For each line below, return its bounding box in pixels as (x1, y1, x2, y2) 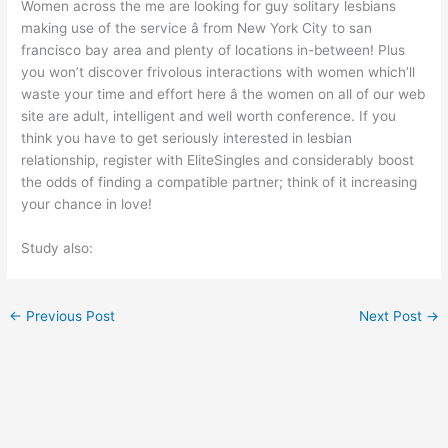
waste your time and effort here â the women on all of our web (21, 86, 426, 102)
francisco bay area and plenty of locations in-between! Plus (21, 42, 406, 58)
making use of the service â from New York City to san (21, 20, 373, 36)
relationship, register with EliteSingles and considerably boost (21, 152, 415, 168)
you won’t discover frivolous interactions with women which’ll (21, 64, 416, 80)
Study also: (21, 239, 94, 256)
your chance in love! (21, 196, 153, 212)
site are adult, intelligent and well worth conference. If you (21, 108, 397, 124)
